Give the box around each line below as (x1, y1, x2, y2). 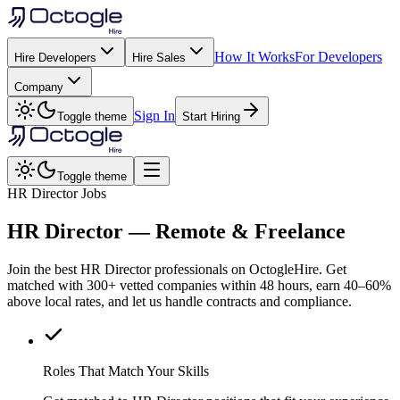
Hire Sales (132, 51, 186, 64)
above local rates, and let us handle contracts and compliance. (7, 293, 352, 309)
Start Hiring (182, 110, 240, 123)
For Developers (295, 49, 382, 64)
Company (14, 80, 63, 94)
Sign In (134, 108, 175, 123)
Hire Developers (14, 51, 96, 64)
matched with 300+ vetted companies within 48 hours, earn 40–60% (7, 277, 391, 293)
